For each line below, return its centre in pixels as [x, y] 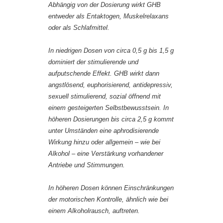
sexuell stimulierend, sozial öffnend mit [105, 97]
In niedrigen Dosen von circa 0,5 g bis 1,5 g [111, 51]
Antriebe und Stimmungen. [87, 165]
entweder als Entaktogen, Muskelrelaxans [109, 16]
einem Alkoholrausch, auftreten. [94, 211]
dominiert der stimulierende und [93, 62]
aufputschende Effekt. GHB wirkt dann [104, 74]
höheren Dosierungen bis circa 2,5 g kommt [111, 119]
